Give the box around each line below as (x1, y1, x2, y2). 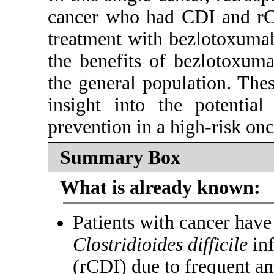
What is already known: (60, 176, 261, 198)
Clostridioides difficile (73, 234, 248, 256)
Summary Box (59, 146, 180, 168)
